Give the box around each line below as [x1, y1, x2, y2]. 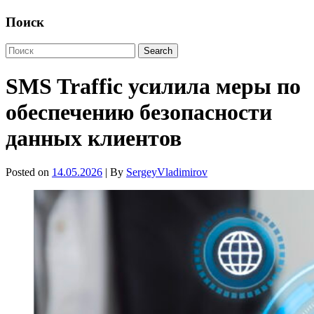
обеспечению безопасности [6, 99, 272, 125]
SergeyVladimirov [126, 166, 207, 179]
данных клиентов [6, 125, 182, 151]
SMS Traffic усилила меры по [6, 73, 301, 99]
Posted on [6, 166, 52, 179]
